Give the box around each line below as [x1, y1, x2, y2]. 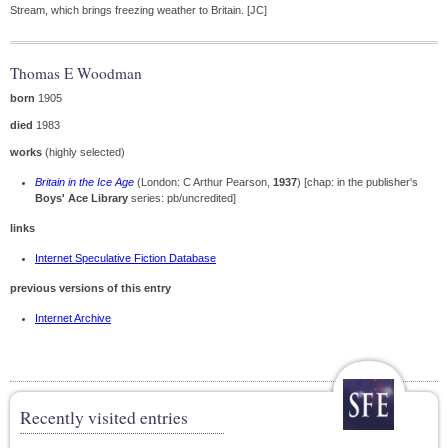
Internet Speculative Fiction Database [35, 252, 216, 264]
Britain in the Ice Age [35, 176, 134, 188]
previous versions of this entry [10, 282, 171, 294]
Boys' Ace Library [35, 192, 128, 204]
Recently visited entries [20, 405, 188, 429]
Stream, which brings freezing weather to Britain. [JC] [10, 4, 267, 16]
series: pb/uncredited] [128, 192, 236, 204]
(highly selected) [42, 146, 125, 158]
